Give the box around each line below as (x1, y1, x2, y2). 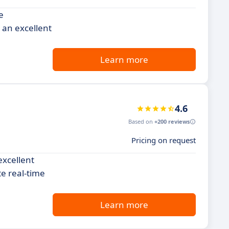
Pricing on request (131, 135, 196, 145)
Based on (128, 118, 154, 125)
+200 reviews (154, 118, 190, 125)
